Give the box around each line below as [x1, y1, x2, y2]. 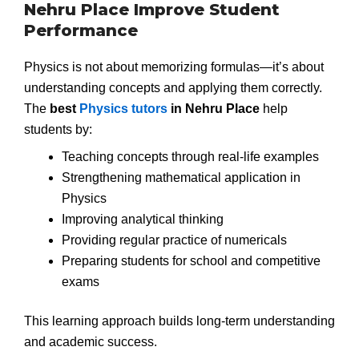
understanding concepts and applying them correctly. [24, 81, 322, 95]
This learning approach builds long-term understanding [24, 314, 335, 329]
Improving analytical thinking [61, 212, 224, 226]
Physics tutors [79, 102, 167, 116]
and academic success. [24, 335, 157, 349]
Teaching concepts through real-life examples [61, 149, 319, 163]
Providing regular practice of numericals [61, 232, 287, 247]
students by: [24, 123, 92, 137]
